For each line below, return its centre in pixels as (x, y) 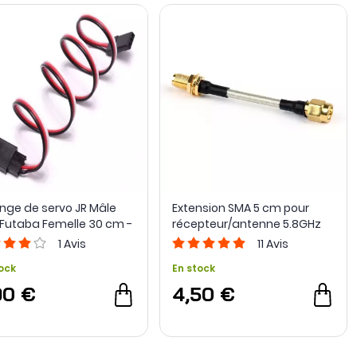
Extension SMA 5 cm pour (240, 208)
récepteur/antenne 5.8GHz (246, 224)
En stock (193, 269)
